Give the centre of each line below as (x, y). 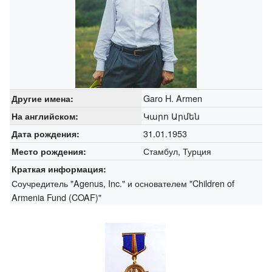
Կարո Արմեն (171, 115)
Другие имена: (42, 98)
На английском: (45, 116)
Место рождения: (49, 151)
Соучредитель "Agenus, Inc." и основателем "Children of (123, 183)
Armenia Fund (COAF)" (56, 197)
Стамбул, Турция (177, 151)
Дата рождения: (45, 133)
